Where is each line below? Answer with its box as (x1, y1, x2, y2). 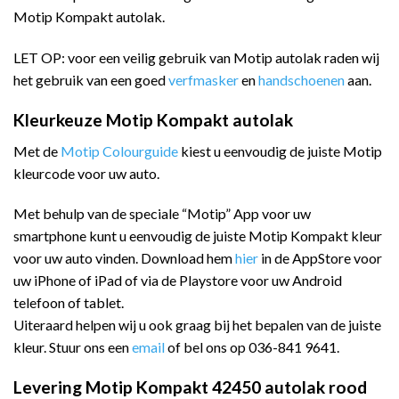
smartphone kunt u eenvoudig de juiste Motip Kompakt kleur (13, 227, 382, 245)
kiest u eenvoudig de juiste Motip (178, 142, 382, 159)
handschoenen (258, 71, 347, 89)
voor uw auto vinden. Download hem (13, 249, 235, 267)
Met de (13, 142, 61, 159)
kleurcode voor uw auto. (13, 164, 159, 182)
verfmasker (168, 71, 239, 89)
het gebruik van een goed (13, 71, 168, 89)
